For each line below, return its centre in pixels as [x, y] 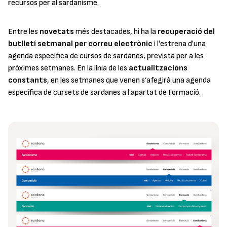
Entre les [24, 32]
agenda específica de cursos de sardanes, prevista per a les [106, 56]
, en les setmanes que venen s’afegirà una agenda [129, 81]
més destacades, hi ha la [116, 32]
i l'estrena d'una [179, 44]
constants [28, 81]
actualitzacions [158, 68]
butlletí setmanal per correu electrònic [80, 44]
